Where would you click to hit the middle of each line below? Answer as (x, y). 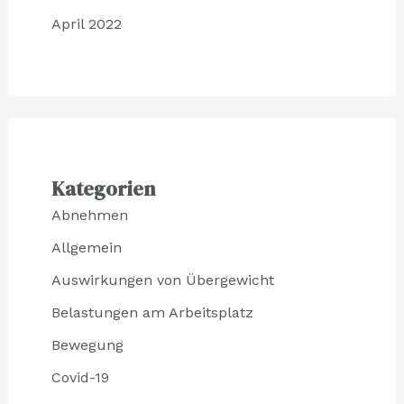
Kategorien (103, 189)
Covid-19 (80, 378)
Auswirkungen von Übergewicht (162, 280)
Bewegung (87, 345)
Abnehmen (89, 216)
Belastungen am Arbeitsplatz (152, 313)
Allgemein (86, 248)
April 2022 (86, 24)
